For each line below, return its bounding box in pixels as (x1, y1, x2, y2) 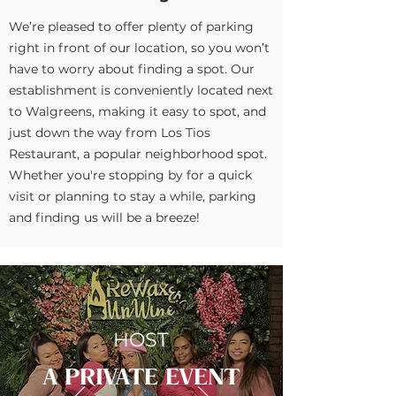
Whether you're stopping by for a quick (9, 167, 252, 183)
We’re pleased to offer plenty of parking (9, 19, 254, 34)
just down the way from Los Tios (9, 125, 210, 141)
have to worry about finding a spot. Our (9, 61, 255, 77)
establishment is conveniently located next (9, 82, 273, 98)
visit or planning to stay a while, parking (9, 188, 256, 204)
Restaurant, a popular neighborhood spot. (9, 146, 267, 162)
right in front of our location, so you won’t (9, 40, 270, 56)
